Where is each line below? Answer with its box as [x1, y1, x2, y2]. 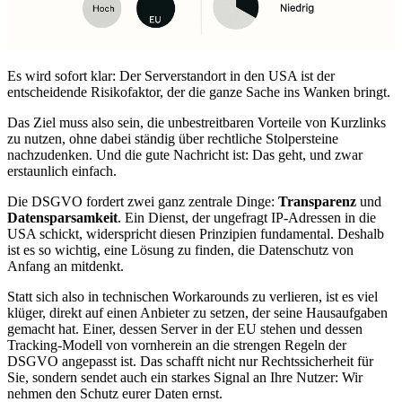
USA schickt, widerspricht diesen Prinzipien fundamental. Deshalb [7, 225, 384, 241]
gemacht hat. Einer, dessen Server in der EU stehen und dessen [7, 320, 363, 336]
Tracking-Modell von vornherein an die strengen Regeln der [7, 336, 346, 353]
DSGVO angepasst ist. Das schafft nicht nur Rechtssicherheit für [7, 353, 373, 369]
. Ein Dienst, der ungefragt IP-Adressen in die [118, 209, 376, 225]
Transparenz [278, 193, 356, 209]
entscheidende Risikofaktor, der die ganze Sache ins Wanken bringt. [7, 83, 390, 100]
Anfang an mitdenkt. [7, 258, 124, 274]
